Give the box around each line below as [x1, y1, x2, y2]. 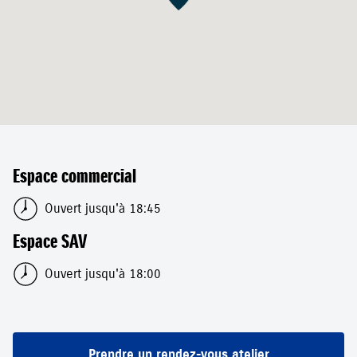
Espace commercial [13, 164, 136, 189]
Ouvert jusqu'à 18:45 [45, 201, 161, 218]
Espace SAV [13, 229, 87, 254]
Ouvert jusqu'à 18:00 [45, 266, 161, 283]
